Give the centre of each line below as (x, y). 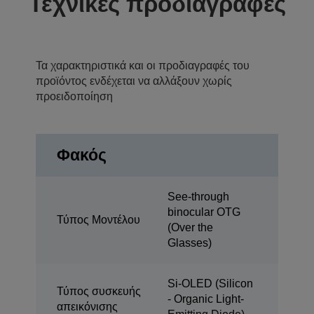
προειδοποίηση (74, 97)
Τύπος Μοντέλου (98, 220)
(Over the (190, 228)
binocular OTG (204, 212)
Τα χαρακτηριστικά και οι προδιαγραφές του (143, 66)
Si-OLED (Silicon (210, 284)
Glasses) (190, 243)
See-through (198, 197)
